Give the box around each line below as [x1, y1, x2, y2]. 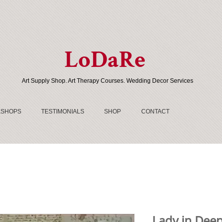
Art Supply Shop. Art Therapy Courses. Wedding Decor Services [22, 77, 193, 84]
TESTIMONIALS [41, 108, 85, 115]
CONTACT [141, 108, 169, 115]
